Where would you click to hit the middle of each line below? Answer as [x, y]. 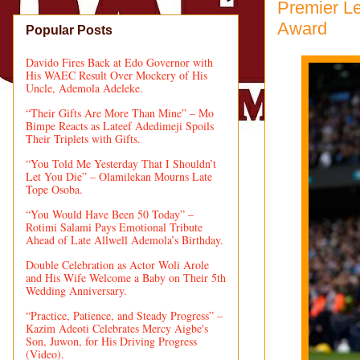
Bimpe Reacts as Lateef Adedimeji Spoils [120, 125]
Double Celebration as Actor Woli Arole [117, 264]
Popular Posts [69, 30]
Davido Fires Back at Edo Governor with [119, 62]
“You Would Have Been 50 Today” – [110, 214]
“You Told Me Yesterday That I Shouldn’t [121, 163]
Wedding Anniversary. [76, 290]
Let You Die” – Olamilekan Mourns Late [119, 176]
